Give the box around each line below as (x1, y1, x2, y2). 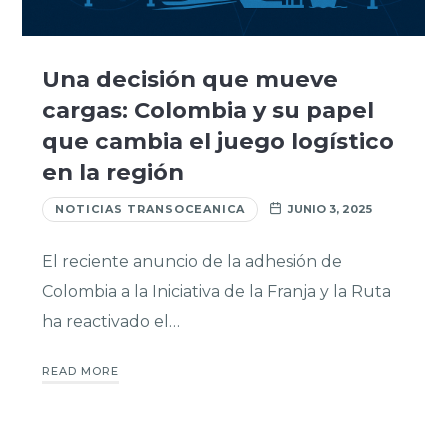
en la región (41, 158, 184, 187)
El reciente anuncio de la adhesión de (41, 252, 342, 272)
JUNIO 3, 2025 (287, 202, 372, 217)
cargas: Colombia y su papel (41, 96, 374, 125)
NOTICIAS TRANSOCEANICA (54, 202, 245, 217)
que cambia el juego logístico (41, 127, 394, 156)
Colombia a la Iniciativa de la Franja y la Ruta (41, 282, 391, 302)
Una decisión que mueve (41, 65, 338, 94)
